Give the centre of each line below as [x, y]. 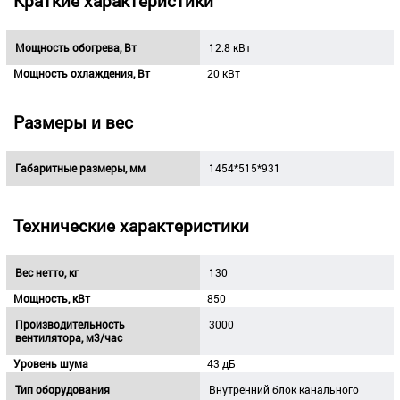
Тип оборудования [62, 389]
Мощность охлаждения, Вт [81, 73]
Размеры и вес [73, 121]
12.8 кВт [229, 47]
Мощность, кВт [51, 298]
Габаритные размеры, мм [80, 168]
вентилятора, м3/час [68, 337]
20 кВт [223, 73]
